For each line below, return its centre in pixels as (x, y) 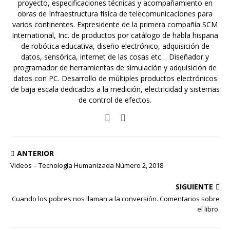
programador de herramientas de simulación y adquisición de (115, 67)
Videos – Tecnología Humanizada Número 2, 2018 (87, 165)
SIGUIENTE (194, 186)
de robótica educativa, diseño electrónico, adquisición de (115, 46)
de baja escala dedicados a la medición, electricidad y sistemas (115, 89)
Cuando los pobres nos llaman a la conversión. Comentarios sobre (116, 198)
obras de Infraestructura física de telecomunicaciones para (115, 13)
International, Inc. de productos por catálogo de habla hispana (115, 35)
